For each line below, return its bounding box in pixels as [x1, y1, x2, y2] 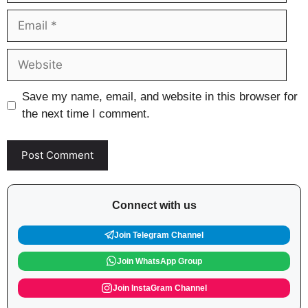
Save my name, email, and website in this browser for [21, 90, 298, 103]
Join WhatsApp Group [117, 256, 203, 266]
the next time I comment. [21, 107, 150, 120]
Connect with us [111, 199, 197, 211]
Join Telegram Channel [114, 230, 204, 240]
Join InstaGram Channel [112, 283, 207, 294]
